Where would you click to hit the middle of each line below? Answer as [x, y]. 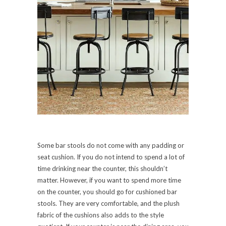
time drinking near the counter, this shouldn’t [102, 169]
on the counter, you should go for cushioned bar [107, 192]
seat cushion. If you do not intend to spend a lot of [111, 157]
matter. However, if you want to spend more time [109, 180]
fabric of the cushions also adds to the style [101, 215]
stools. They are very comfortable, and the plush [108, 204]
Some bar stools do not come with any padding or [111, 146]
